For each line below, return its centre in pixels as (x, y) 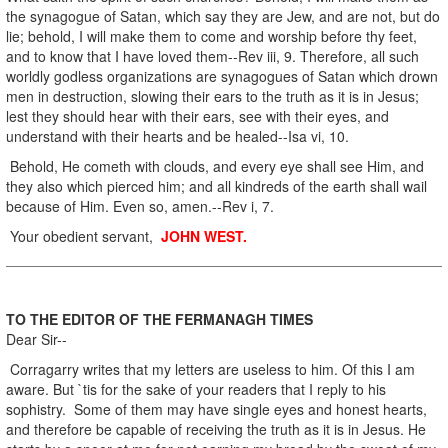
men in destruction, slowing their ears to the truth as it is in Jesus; (212, 95)
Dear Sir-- (36, 338)
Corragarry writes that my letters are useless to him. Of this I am (210, 368)
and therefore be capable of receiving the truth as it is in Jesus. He (216, 428)
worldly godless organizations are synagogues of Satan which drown (222, 75)
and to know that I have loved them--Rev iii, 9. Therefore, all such (212, 55)
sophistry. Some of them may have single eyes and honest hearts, (216, 408)
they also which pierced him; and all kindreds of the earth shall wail (216, 185)
